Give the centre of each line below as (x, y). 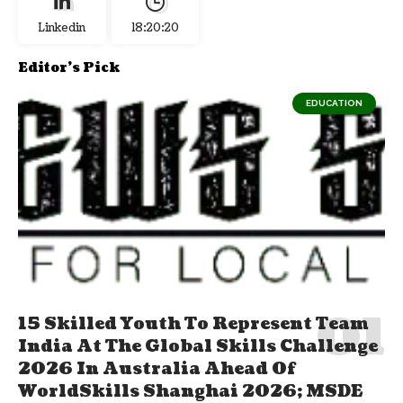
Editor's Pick (69, 67)
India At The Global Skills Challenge (198, 346)
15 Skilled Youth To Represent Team (193, 324)
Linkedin (62, 28)
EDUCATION (334, 103)
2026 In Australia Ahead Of (157, 369)
